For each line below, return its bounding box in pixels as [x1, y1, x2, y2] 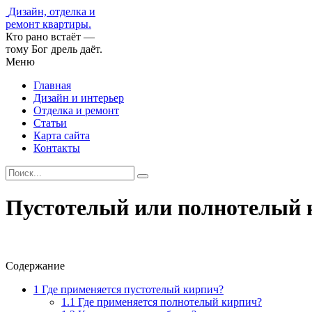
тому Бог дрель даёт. [6, 43, 102, 55]
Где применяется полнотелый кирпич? [75, 295, 262, 308]
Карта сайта [33, 130, 90, 141]
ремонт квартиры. [6, 18, 91, 30]
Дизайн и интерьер [33, 92, 124, 104]
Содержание [6, 259, 65, 272]
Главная [33, 79, 71, 91]
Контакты [33, 142, 80, 154]
